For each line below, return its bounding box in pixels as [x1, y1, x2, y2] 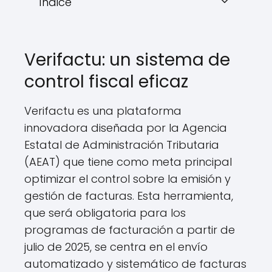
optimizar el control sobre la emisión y [24, 171, 231, 186]
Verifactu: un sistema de [24, 48, 230, 72]
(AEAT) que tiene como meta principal [24, 154, 232, 169]
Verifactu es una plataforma [24, 103, 182, 118]
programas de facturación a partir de [24, 222, 235, 237]
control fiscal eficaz [24, 70, 188, 93]
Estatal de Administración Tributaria [24, 137, 219, 152]
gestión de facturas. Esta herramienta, [24, 188, 233, 203]
